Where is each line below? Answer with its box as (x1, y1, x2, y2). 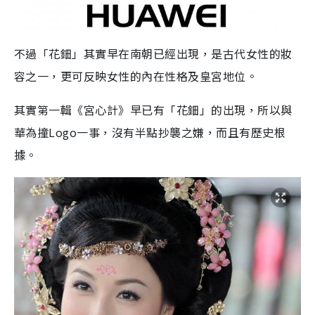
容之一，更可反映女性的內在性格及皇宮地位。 (14, 67, 258, 85)
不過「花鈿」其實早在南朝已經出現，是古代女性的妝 (14, 45, 292, 63)
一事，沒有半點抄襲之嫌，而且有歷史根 (77, 124, 286, 141)
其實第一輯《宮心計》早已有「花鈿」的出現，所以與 (14, 101, 292, 119)
